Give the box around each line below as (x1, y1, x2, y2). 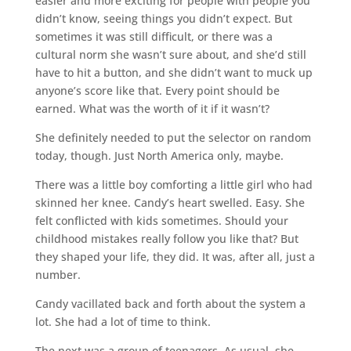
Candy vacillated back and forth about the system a (34, 295, 306, 311)
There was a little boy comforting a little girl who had (34, 176, 313, 192)
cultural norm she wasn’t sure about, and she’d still (34, 46, 306, 62)
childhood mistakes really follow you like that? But (34, 230, 299, 246)
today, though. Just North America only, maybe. (34, 147, 284, 163)
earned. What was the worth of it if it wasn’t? (34, 100, 270, 116)
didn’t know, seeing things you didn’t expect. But (34, 10, 292, 26)
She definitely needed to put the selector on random (34, 129, 311, 145)
